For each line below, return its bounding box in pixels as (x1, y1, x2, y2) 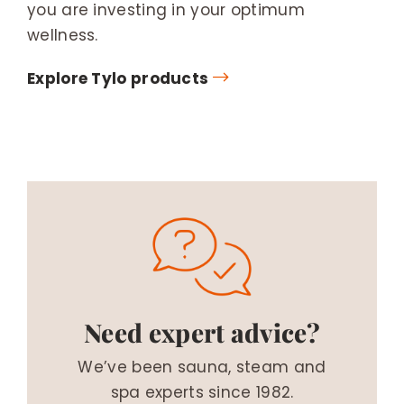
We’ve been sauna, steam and (78, 356, 326, 379)
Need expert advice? (84, 316, 320, 350)
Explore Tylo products (27, 67, 209, 89)
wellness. (27, 23, 98, 46)
